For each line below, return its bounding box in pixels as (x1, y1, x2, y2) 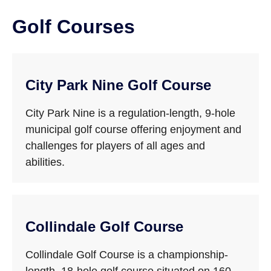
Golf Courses (12, 16, 141, 38)
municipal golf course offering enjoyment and (25, 123, 242, 135)
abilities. (25, 156, 65, 168)
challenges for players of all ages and (25, 140, 206, 152)
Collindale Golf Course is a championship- (25, 249, 229, 261)
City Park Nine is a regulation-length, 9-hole (25, 107, 236, 119)
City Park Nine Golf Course (25, 77, 212, 93)
